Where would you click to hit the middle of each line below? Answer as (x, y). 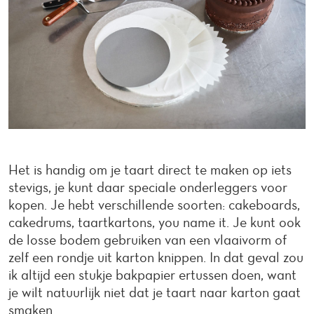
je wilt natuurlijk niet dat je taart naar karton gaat (155, 293)
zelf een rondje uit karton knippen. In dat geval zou (156, 258)
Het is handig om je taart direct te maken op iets (150, 170)
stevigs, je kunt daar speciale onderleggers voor (148, 187)
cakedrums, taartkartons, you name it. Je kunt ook (155, 223)
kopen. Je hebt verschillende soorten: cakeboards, (154, 205)
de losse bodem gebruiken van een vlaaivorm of (148, 240)
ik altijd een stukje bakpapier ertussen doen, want (152, 275)
